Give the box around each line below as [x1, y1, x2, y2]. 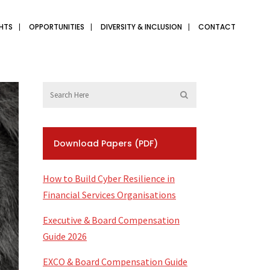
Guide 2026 [43, 230, 87, 242]
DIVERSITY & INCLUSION [101, 22, 182, 32]
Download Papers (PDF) [54, 137, 158, 149]
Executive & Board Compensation [43, 214, 180, 226]
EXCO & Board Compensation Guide [43, 256, 187, 268]
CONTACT [198, 22, 236, 32]
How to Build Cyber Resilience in [43, 172, 175, 184]
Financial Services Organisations [43, 189, 176, 201]
